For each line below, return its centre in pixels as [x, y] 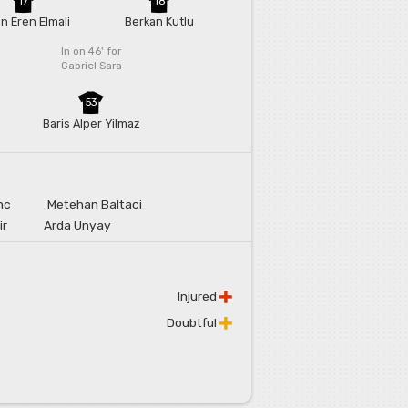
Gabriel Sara [91, 66]
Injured [199, 296]
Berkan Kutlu [160, 22]
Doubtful [193, 323]
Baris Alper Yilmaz [92, 124]
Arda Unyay [77, 225]
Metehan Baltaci [95, 204]
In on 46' [84, 51]
